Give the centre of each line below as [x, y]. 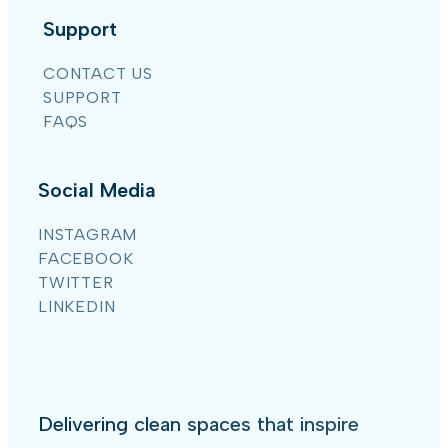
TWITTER [76, 282]
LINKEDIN [77, 306]
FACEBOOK [86, 258]
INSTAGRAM [88, 234]
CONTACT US [98, 73]
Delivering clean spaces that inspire [198, 423]
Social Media [97, 189]
